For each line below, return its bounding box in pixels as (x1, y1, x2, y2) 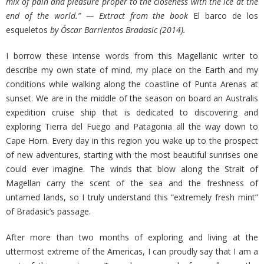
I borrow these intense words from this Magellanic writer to (6, 50, 258, 62)
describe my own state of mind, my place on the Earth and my (6, 64, 258, 76)
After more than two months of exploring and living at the (6, 232, 258, 243)
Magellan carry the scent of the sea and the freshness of (6, 177, 258, 189)
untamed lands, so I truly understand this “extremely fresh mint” (6, 192, 258, 203)
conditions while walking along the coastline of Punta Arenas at (6, 78, 258, 90)
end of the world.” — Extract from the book (6, 10, 194, 22)
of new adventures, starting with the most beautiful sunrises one (6, 149, 258, 161)
